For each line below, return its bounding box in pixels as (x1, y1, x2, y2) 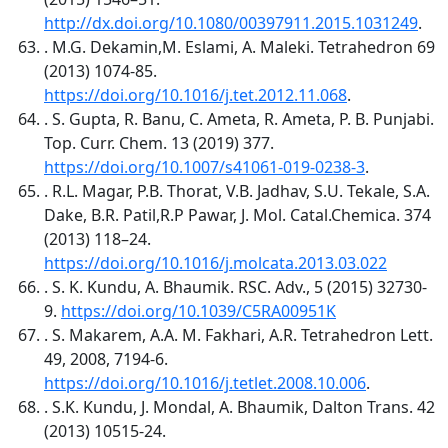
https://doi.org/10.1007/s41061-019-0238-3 (44, 155, 365, 178)
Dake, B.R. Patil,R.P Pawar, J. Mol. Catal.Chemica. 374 (44, 203, 431, 226)
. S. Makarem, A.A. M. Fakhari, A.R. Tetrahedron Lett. (44, 323, 433, 346)
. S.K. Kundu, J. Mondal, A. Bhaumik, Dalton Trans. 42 (44, 395, 435, 418)
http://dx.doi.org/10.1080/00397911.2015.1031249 (44, 11, 418, 34)
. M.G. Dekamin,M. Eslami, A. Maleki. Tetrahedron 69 (44, 35, 435, 58)
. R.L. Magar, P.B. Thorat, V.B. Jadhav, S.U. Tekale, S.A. (44, 179, 430, 202)
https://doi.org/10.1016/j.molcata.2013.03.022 (44, 251, 387, 274)
